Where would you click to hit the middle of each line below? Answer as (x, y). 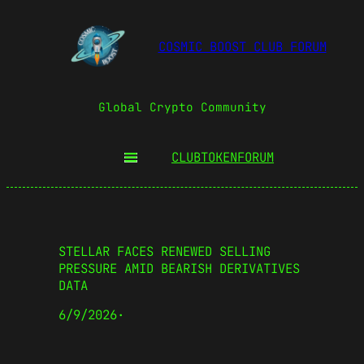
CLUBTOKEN (204, 158)
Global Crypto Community (182, 106)
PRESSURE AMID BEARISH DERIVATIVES (179, 268)
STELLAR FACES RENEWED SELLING (165, 251)
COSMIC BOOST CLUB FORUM (242, 47)
